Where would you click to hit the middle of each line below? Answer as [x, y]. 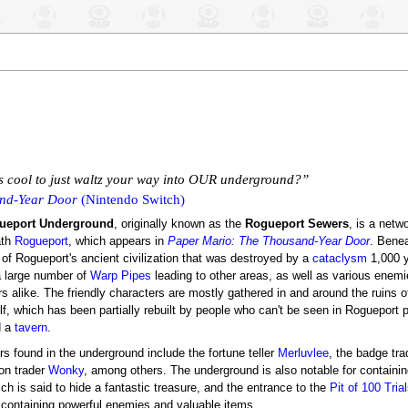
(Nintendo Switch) [131, 199]
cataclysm [340, 259]
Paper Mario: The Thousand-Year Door [269, 242]
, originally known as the [180, 224]
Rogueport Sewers [297, 224]
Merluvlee [304, 354]
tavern [31, 328]
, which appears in [118, 242]
